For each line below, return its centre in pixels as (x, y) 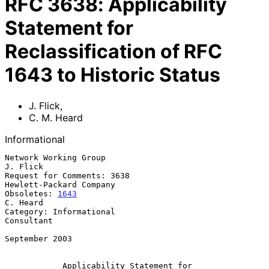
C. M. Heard (56, 117)
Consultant (29, 220)
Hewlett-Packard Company (60, 184)
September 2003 (38, 238)
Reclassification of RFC (113, 52)
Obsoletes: (31, 193)
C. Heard (24, 202)
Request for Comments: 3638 (67, 175)
